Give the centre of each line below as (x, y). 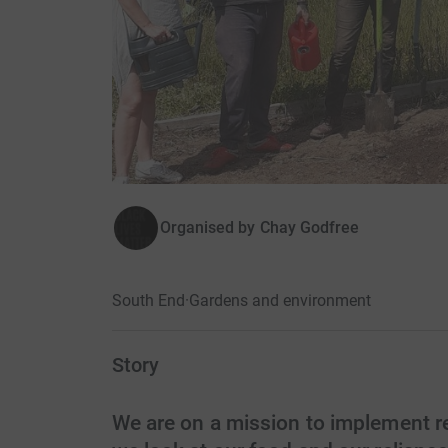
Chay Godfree (309, 228)
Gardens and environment (279, 301)
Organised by (207, 228)
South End (148, 301)
